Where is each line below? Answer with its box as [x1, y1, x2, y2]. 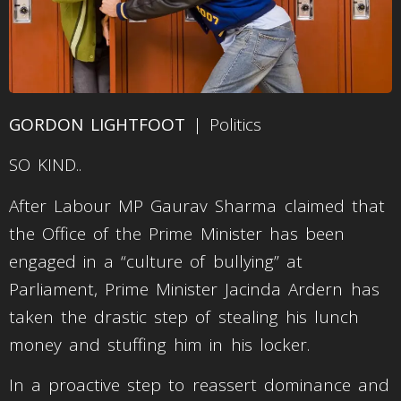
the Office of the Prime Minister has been [9, 221, 345, 245]
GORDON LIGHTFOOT [9, 112, 186, 136]
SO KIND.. [9, 153, 82, 177]
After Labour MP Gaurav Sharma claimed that [9, 193, 385, 218]
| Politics [185, 112, 262, 136]
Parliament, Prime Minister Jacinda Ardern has [9, 277, 380, 301]
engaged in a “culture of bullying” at [9, 249, 303, 273]
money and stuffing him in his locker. [9, 332, 317, 356]
